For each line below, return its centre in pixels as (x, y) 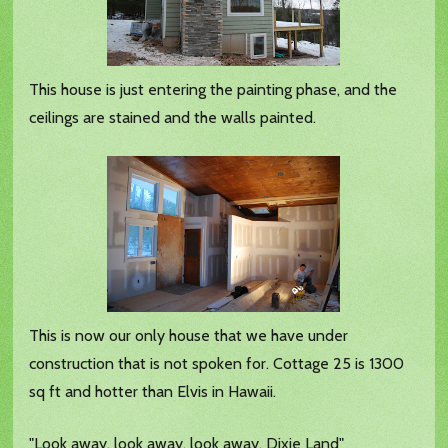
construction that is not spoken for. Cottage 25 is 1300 (217, 364)
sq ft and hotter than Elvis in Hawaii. (153, 392)
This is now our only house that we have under (189, 336)
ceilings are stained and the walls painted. (173, 118)
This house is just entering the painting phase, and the (213, 90)
